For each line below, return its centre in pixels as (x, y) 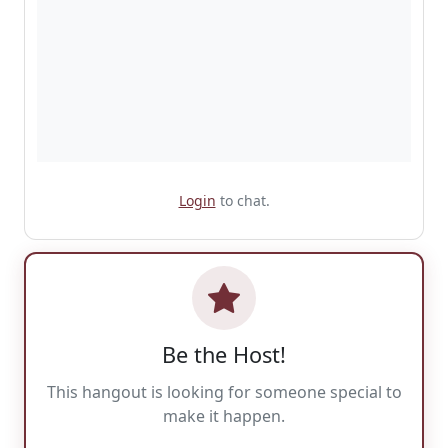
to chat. (242, 200)
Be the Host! (224, 354)
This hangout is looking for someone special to (224, 391)
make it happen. (224, 415)
